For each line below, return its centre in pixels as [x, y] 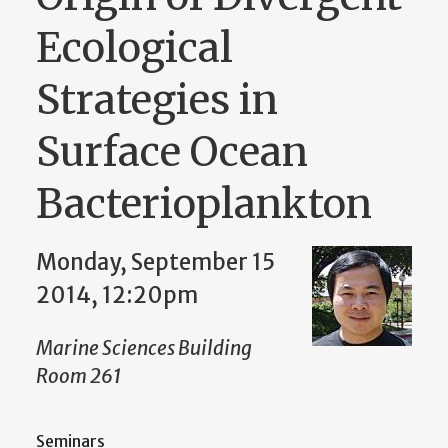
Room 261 [79, 376]
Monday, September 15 [155, 262]
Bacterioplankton [204, 204]
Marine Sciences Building [144, 348]
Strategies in [157, 100]
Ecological [134, 48]
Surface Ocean [172, 152]
